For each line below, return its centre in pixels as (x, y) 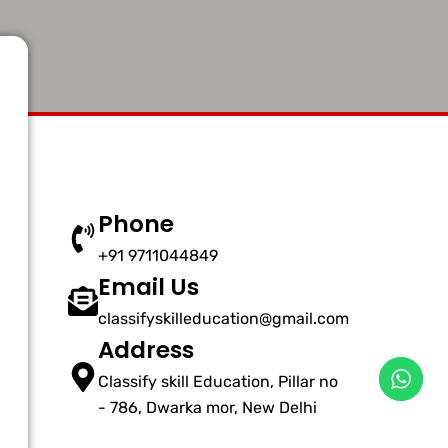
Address (146, 350)
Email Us (149, 287)
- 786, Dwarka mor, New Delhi (208, 407)
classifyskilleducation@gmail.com (224, 318)
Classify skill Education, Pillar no (218, 381)
